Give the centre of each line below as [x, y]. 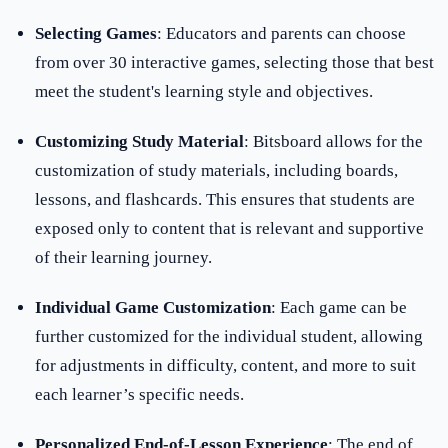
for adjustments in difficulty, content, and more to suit [226, 366]
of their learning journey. [124, 258]
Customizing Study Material [140, 142]
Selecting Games [96, 34]
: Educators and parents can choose [282, 34]
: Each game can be [339, 308]
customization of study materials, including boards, [217, 171]
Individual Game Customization [153, 308]
